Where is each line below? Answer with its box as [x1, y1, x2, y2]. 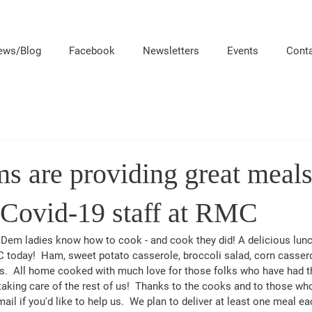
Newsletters [143, 45, 199, 57]
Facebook [69, 45, 115, 57]
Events [227, 45, 258, 57]
